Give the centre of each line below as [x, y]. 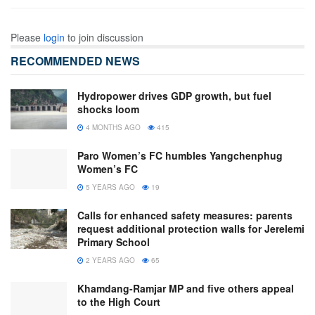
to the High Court [119, 301]
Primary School [114, 242]
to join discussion [104, 37]
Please [27, 37]
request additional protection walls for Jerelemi [191, 228]
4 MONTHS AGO [112, 127]
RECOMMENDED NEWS [75, 60]
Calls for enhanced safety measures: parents [185, 215]
